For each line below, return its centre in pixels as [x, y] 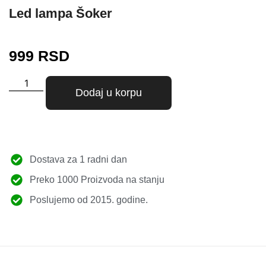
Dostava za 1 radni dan [78, 160]
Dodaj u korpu [109, 93]
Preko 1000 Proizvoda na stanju [97, 180]
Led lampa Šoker [61, 14]
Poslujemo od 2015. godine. [89, 200]
